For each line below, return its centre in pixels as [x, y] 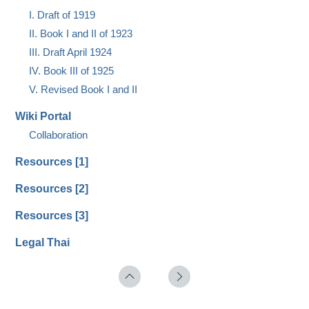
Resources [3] [52, 215]
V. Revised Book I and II [83, 89]
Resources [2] [52, 188]
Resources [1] [52, 161]
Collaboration [59, 134]
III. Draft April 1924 [71, 52]
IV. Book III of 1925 [72, 70]
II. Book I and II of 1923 [81, 33]
